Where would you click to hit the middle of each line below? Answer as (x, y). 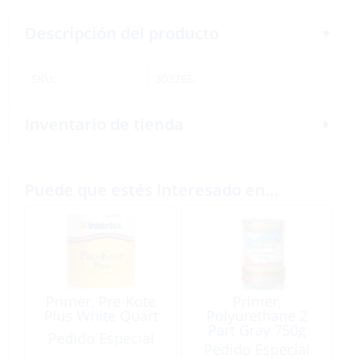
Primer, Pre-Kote (101, 301)
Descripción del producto (122, 33)
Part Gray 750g (257, 330)
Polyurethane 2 (257, 315)
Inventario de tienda (104, 124)
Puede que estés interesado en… (151, 189)
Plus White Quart (101, 315)
